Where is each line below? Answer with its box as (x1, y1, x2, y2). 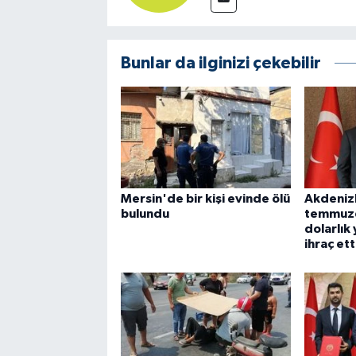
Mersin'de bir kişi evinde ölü (120, 192, 290, 206)
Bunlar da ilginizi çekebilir (120, 54, 321, 72)
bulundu (120, 207, 169, 221)
